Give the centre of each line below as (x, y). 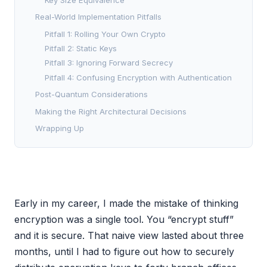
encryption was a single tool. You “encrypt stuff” (124, 220)
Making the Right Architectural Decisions (111, 111)
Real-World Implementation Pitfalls (98, 17)
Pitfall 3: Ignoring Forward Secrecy (109, 63)
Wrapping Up (60, 128)
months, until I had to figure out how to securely (124, 252)
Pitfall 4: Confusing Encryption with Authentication (138, 77)
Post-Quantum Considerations (91, 94)
